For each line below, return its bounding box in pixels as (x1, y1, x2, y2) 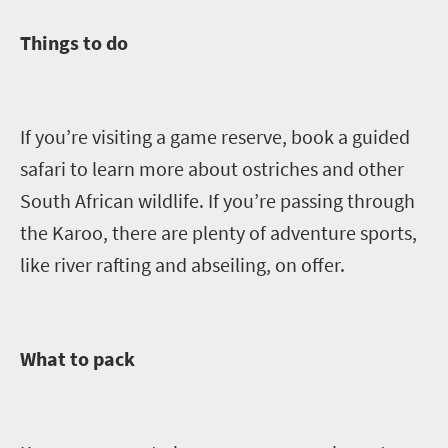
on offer (271, 251, 340, 277)
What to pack (20, 345, 139, 371)
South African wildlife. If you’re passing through (20, 187, 415, 213)
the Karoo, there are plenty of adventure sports (20, 219, 412, 245)
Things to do (20, 29, 132, 55)
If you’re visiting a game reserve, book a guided (20, 123, 410, 149)
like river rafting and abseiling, (20, 251, 271, 277)
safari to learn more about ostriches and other (20, 155, 404, 181)
